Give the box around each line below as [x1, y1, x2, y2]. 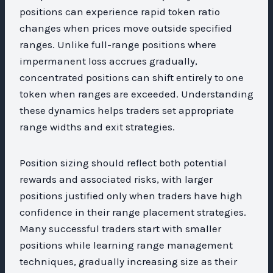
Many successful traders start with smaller [19, 222, 221, 235]
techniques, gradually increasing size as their [19, 255, 237, 268]
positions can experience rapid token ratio [19, 5, 220, 18]
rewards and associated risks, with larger [19, 172, 213, 185]
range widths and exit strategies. [19, 120, 175, 133]
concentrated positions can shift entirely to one [19, 71, 244, 83]
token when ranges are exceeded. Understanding [19, 87, 253, 100]
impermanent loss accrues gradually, [19, 54, 197, 67]
